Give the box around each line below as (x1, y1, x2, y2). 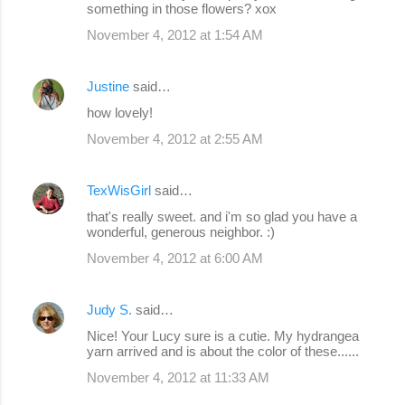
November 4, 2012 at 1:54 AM (87, 26, 263, 42)
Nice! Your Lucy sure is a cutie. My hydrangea (87, 327, 359, 344)
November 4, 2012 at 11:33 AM (87, 369, 269, 385)
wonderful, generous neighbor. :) (87, 223, 275, 240)
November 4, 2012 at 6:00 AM (87, 250, 263, 266)
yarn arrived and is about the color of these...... (87, 343, 359, 359)
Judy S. (87, 301, 132, 317)
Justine (87, 78, 129, 94)
